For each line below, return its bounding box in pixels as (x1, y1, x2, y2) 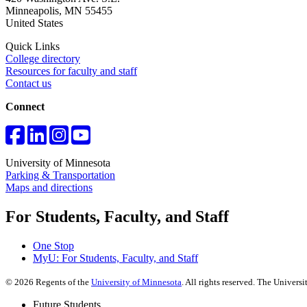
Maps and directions (5, 181, 93, 193)
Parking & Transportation (5, 169, 115, 181)
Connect (5, 100, 45, 112)
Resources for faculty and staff (5, 64, 137, 77)
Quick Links (5, 40, 60, 52)
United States (5, 16, 63, 29)
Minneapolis (5, 4, 59, 16)
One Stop (33, 239, 74, 251)
